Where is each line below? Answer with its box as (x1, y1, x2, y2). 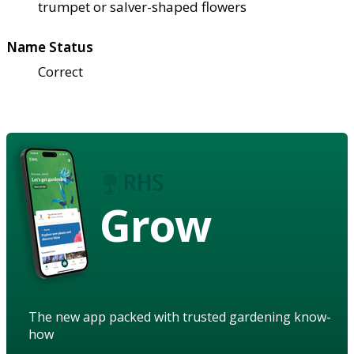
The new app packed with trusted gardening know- (28, 308, 331, 326)
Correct (38, 62, 83, 81)
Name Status (6, 38, 93, 57)
